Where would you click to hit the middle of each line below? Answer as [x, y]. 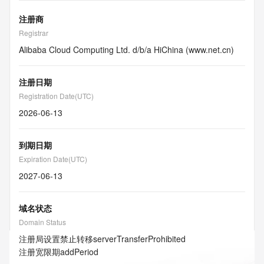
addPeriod [79, 252]
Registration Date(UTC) [56, 96]
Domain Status [42, 222]
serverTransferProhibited [139, 239]
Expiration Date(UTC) [53, 159]
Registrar [34, 33]
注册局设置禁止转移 [56, 239]
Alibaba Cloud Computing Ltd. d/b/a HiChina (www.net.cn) [126, 49]
